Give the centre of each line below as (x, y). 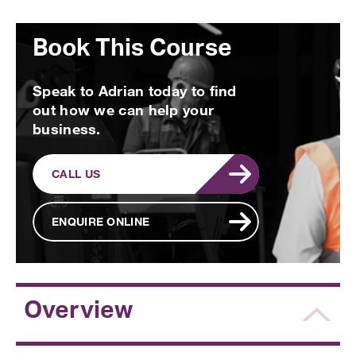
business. (67, 128)
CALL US (76, 173)
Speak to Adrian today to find (135, 90)
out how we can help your (124, 109)
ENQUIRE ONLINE (101, 221)
